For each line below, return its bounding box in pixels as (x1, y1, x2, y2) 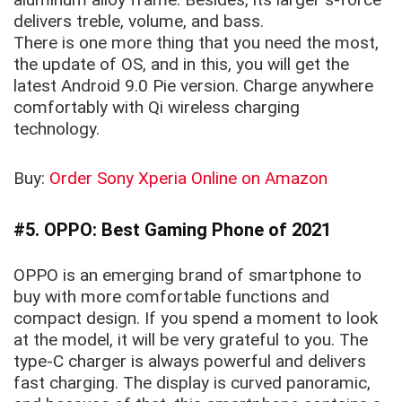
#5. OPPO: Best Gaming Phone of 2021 (13, 219, 331, 241)
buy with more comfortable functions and (13, 286, 329, 308)
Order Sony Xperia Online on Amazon (49, 168, 328, 189)
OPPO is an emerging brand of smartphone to (13, 265, 362, 286)
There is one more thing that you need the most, (13, 32, 379, 54)
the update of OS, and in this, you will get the (13, 54, 349, 75)
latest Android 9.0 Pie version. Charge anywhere (13, 75, 373, 97)
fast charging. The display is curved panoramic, (13, 372, 371, 394)
